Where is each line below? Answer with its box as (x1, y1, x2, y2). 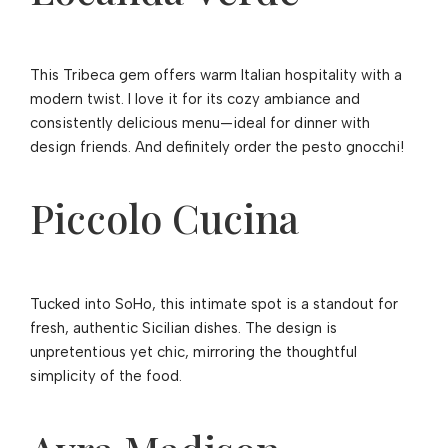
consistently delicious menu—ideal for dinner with (30, 114, 370, 132)
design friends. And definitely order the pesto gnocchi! (30, 138, 404, 156)
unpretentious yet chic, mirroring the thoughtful (30, 343, 357, 361)
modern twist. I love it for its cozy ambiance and (30, 90, 360, 108)
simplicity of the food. (30, 367, 182, 385)
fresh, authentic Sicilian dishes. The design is (30, 319, 337, 337)
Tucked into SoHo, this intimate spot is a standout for (30, 295, 398, 313)
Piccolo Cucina (30, 191, 299, 244)
